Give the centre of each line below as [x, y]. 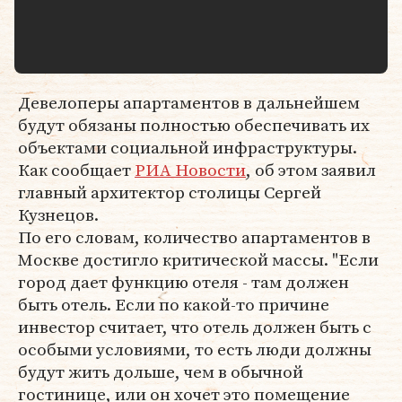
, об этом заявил [311, 170]
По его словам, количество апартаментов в [194, 237]
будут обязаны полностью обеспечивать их [194, 125]
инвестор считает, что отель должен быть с [195, 327]
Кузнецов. [58, 214]
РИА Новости [190, 170]
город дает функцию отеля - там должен [184, 282]
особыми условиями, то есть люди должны [195, 349]
